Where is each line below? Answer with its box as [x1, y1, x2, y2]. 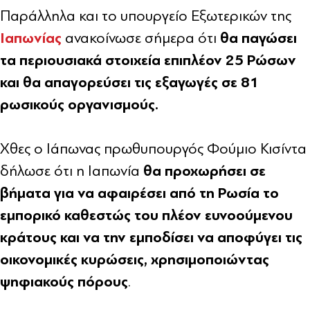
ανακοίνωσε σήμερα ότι [65, 29, 220, 46]
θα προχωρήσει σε [143, 161, 266, 180]
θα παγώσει [220, 28, 297, 47]
